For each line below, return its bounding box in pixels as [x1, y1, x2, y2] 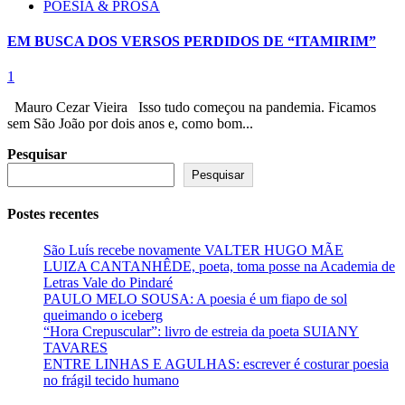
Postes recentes [7, 206, 99, 222]
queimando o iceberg [43, 306, 163, 323]
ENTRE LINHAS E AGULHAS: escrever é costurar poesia [43, 355, 389, 372]
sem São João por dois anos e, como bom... [7, 116, 253, 132]
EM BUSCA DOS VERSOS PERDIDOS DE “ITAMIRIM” [7, 33, 376, 49]
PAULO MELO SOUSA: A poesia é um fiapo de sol [43, 290, 347, 306]
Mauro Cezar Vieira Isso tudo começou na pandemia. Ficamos [7, 99, 376, 116]
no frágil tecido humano [43, 372, 179, 388]
